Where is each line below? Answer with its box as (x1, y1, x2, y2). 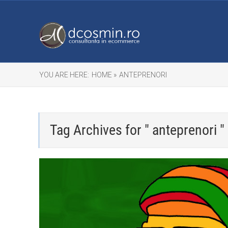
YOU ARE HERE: (39, 71, 89, 79)
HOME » (92, 71, 117, 79)
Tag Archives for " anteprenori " (50, 122, 224, 138)
